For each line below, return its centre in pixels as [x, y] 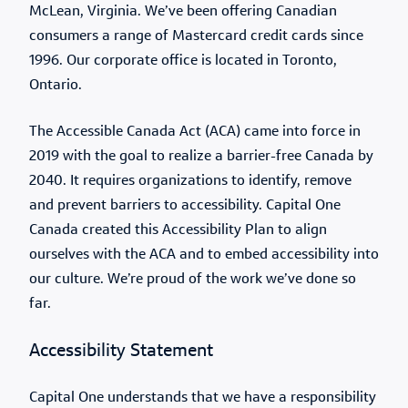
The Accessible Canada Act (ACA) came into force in [195, 132]
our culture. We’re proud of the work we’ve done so [193, 280]
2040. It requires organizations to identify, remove [190, 181]
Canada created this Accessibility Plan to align [178, 230]
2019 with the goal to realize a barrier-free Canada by [201, 157]
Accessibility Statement [121, 352]
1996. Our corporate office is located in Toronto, [183, 61]
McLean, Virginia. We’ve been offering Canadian [183, 12]
